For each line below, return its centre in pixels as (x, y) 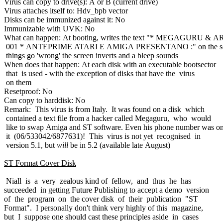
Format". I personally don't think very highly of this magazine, (104, 208)
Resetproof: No (28, 91)
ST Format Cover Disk (40, 163)
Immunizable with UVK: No (49, 28)
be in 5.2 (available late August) (119, 145)
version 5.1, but (30, 145)
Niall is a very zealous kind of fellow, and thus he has (98, 181)
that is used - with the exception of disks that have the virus (99, 73)
